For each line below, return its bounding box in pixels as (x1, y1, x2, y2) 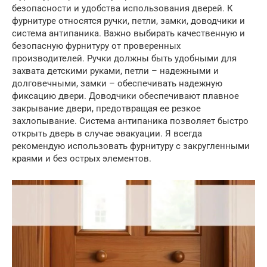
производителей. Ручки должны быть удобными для (12, 52, 237, 64)
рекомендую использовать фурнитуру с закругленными (12, 140, 250, 151)
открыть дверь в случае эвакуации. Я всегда (12, 128, 202, 139)
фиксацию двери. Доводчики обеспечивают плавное (12, 90, 239, 101)
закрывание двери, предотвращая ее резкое (12, 103, 201, 114)
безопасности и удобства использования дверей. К (12, 2, 233, 14)
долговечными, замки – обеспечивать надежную (12, 77, 222, 89)
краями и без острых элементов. (12, 153, 151, 164)
